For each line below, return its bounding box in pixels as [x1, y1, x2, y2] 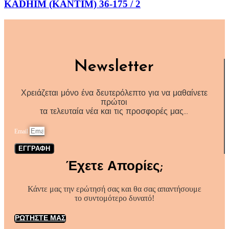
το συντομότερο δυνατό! [75, 194, 154, 203]
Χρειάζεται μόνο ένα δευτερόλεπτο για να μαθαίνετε [20, 89, 208, 98]
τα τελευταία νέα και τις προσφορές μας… [40, 108, 188, 117]
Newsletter [74, 58, 154, 75]
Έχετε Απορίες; [66, 159, 163, 174]
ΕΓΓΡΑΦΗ [18, 146, 50, 153]
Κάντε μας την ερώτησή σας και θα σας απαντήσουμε [28, 185, 201, 194]
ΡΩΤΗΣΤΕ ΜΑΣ [15, 215, 65, 223]
